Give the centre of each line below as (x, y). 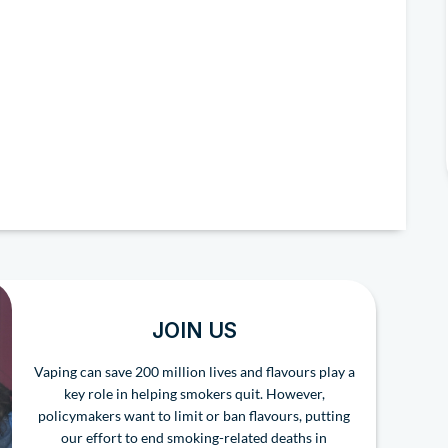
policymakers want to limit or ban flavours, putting (194, 416)
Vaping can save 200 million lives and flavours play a (194, 372)
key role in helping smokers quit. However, (194, 394)
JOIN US (194, 331)
